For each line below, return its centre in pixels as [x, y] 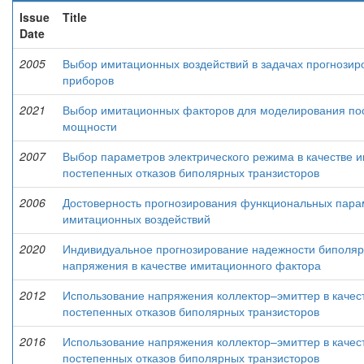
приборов [88, 80]
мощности [90, 126]
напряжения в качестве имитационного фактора [192, 265]
